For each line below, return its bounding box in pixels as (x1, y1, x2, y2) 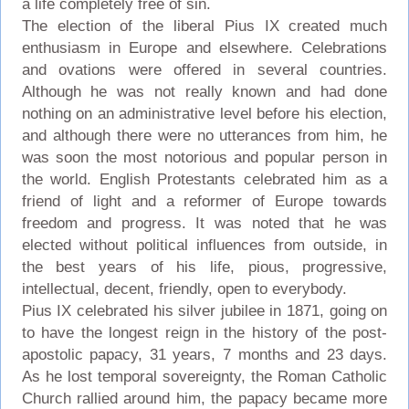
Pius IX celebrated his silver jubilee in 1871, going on (21, 301, 388, 320)
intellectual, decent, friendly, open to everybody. (21, 279, 347, 298)
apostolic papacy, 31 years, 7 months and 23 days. (21, 345, 388, 363)
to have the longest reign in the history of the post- (21, 323, 388, 341)
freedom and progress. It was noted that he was (21, 214, 388, 232)
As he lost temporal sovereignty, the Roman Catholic (21, 367, 388, 385)
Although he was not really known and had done (21, 82, 388, 100)
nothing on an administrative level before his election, (21, 104, 388, 122)
